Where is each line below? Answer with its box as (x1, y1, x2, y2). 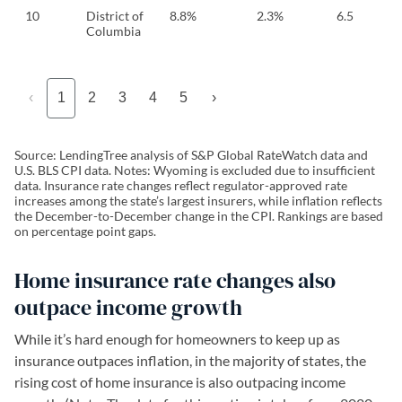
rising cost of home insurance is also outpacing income (14, 372, 345, 390)
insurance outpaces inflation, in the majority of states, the (14, 351, 366, 369)
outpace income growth (14, 292, 242, 322)
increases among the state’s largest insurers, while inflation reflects (14, 192, 382, 208)
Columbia (86, 22, 141, 39)
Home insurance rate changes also (14, 265, 336, 295)
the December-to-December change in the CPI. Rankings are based (14, 207, 383, 223)
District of (86, 7, 144, 23)
